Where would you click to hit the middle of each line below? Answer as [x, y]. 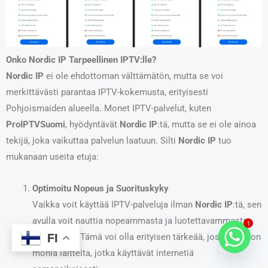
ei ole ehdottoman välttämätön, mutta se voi [133, 76]
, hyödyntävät [92, 125]
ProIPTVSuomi [36, 125]
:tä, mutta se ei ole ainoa [207, 125]
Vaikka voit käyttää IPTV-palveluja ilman [113, 204]
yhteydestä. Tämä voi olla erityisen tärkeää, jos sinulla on [146, 237]
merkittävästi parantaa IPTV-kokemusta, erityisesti [107, 92]
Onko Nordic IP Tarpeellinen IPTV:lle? [81, 60]
